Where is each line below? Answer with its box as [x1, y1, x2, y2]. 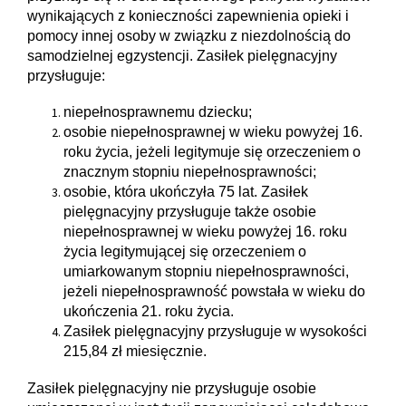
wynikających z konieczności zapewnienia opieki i [27, 7, 349, 24]
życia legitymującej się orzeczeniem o [63, 244, 306, 260]
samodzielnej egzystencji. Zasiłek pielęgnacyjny [27, 47, 337, 63]
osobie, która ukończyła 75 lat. [63, 184, 261, 200]
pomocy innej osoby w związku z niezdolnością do [27, 27, 351, 43]
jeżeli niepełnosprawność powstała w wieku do [63, 284, 365, 300]
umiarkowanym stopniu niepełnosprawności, [63, 264, 349, 280]
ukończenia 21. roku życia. [63, 304, 234, 320]
